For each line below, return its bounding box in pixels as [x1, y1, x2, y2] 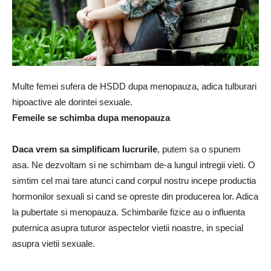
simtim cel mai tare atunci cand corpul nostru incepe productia [12, 175, 256, 186]
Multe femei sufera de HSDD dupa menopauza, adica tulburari [12, 80, 256, 91]
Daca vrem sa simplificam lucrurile [12, 143, 157, 154]
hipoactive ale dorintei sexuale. [12, 96, 132, 107]
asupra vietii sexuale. [12, 238, 95, 249]
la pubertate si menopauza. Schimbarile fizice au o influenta [12, 206, 245, 217]
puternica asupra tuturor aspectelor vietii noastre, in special [12, 222, 243, 233]
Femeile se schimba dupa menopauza [12, 112, 170, 123]
